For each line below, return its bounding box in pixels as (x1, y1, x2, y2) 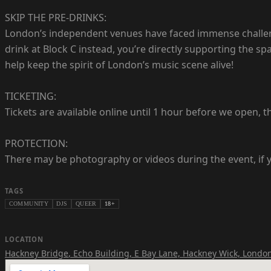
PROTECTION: (5, 137, 68, 151)
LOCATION (5, 235, 44, 244)
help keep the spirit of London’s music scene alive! (5, 58, 233, 72)
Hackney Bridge (5, 247, 68, 259)
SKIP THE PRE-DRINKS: (5, 11, 106, 25)
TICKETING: (5, 90, 56, 103)
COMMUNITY (8, 200, 49, 207)
